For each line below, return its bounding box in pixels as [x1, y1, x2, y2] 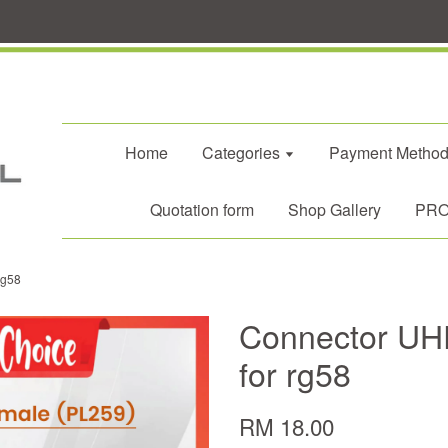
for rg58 [239, 350, 351, 396]
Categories [202, 141, 284, 164]
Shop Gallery [288, 198, 381, 221]
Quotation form [150, 198, 254, 221]
